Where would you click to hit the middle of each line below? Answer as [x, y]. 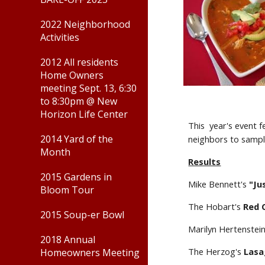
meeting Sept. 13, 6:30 [88, 88]
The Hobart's [216, 206]
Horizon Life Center [84, 114]
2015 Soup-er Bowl [82, 215]
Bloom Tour [67, 190]
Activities [60, 37]
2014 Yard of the [77, 139]
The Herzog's [216, 251]
